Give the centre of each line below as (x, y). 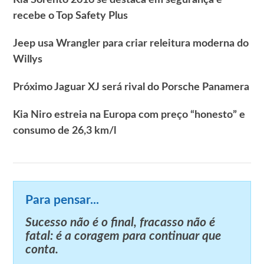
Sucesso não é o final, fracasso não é (121, 222)
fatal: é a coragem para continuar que (123, 236)
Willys (28, 59)
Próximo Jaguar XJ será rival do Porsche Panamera (131, 87)
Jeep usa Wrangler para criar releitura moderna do (131, 43)
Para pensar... (62, 200)
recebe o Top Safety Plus (71, 16)
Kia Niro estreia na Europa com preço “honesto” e (129, 115)
